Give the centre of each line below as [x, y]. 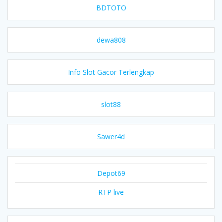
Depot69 [111, 173]
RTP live [111, 192]
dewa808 [111, 40]
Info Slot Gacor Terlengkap [111, 72]
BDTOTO [111, 7]
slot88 [111, 104]
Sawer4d [111, 136]
